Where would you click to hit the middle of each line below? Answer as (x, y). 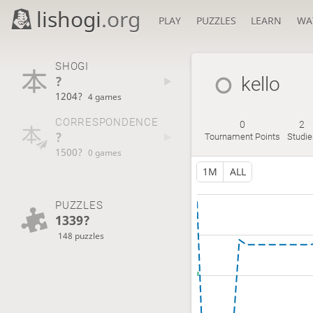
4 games (105, 96)
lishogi (69, 19)
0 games (105, 153)
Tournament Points (242, 137)
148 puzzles (81, 235)
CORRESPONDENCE (107, 123)
